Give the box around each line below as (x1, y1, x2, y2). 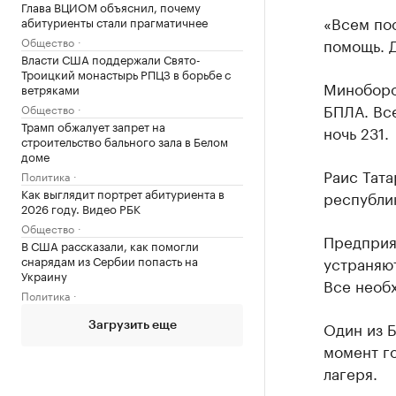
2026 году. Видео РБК (21, 198, 141, 217)
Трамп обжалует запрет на (21, 116, 165, 134)
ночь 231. (323, 120, 389, 143)
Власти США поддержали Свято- (21, 49, 201, 67)
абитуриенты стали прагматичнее (21, 11, 208, 30)
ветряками (21, 79, 80, 97)
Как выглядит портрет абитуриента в (21, 183, 225, 202)
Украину (21, 265, 67, 284)
